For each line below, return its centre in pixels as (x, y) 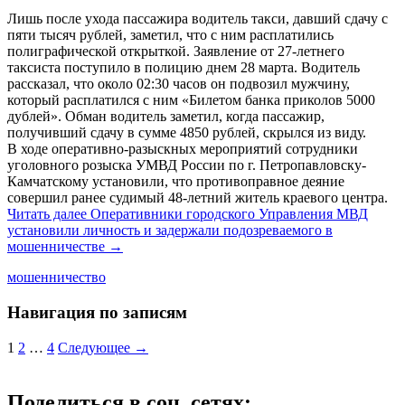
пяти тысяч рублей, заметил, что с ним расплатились (170, 35)
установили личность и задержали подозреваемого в (170, 231)
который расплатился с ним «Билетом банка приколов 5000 (191, 100)
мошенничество (57, 278)
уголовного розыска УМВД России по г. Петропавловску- (187, 165)
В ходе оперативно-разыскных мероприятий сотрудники (183, 149)
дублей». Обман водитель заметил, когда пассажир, (166, 117)
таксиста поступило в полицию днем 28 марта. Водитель (184, 68)
